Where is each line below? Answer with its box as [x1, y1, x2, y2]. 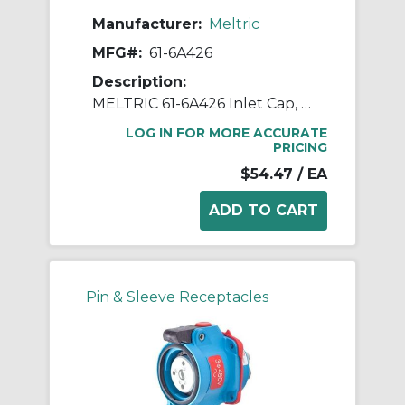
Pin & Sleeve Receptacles [86, 288, 268, 306]
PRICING [273, 140, 327, 155]
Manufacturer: [92, 15, 202, 33]
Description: [92, 73, 186, 91]
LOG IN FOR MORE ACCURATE [126, 126, 327, 141]
